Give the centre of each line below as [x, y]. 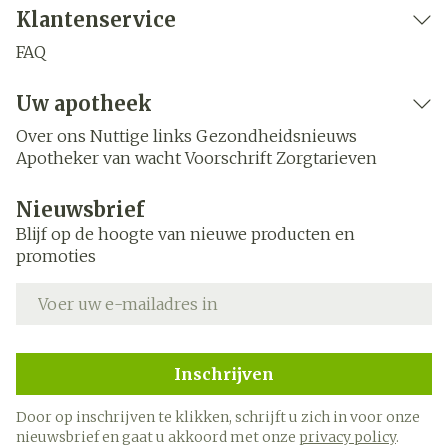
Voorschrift [228, 158]
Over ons [51, 136]
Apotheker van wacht [98, 158]
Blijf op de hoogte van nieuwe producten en [185, 234]
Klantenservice [96, 19]
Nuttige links [141, 136]
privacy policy [347, 437]
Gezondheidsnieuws [276, 136]
